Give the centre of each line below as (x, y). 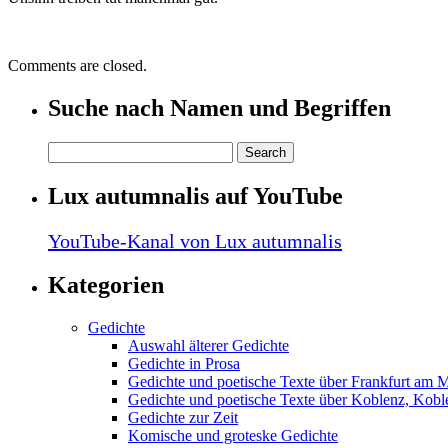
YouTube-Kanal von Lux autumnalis (195, 240)
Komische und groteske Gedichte (233, 436)
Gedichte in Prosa (184, 364)
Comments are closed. (77, 65)
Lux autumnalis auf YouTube (195, 195)
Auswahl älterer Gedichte (208, 346)
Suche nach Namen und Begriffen (219, 107)
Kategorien (106, 285)
